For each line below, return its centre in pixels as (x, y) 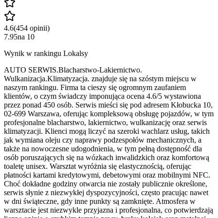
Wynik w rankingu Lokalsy (46, 53)
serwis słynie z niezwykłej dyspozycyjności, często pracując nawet (106, 192)
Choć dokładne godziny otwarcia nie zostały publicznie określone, (106, 183)
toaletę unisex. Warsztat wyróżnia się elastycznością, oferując (98, 166)
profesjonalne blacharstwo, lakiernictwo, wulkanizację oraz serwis (105, 122)
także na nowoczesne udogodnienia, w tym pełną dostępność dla (103, 148)
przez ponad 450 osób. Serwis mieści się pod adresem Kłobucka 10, (108, 105)
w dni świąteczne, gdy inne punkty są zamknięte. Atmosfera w (100, 201)
